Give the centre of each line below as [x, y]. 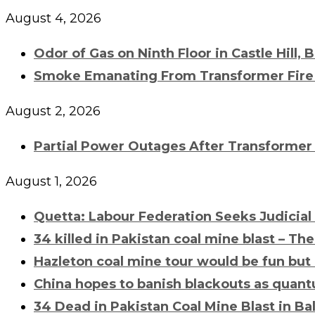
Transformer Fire [257, 76]
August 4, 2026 [53, 18]
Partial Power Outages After [131, 146]
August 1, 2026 [51, 181]
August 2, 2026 [53, 111]
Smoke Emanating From [117, 76]
